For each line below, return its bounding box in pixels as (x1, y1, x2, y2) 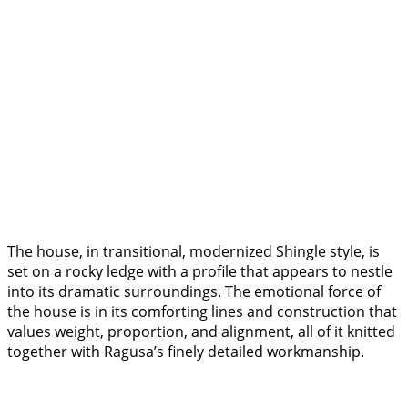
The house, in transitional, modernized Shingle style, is (7, 241, 380, 262)
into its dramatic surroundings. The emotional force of (7, 281, 381, 302)
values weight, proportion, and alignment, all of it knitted (7, 321, 395, 342)
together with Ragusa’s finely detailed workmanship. (7, 342, 375, 362)
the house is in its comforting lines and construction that (7, 301, 397, 322)
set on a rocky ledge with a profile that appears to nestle (7, 261, 393, 282)
